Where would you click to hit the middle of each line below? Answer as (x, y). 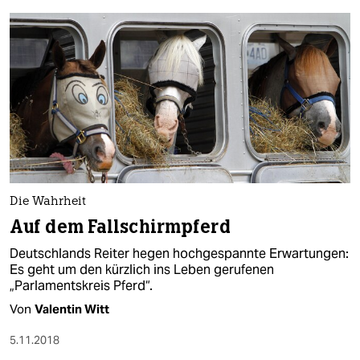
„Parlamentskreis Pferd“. (81, 285)
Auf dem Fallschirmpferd (120, 227)
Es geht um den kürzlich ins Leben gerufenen (142, 269)
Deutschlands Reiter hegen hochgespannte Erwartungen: (179, 253)
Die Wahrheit (48, 202)
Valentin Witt (72, 309)
